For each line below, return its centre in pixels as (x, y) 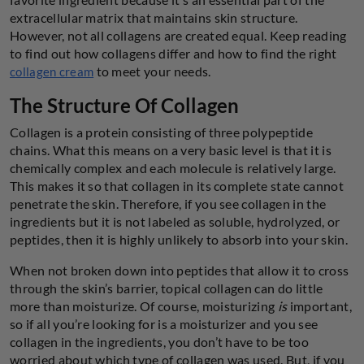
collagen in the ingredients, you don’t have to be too (159, 341)
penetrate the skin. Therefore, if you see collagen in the (168, 203)
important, (319, 305)
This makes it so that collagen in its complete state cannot (177, 185)
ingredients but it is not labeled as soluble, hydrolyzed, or (175, 221)
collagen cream (52, 71)
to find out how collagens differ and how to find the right (173, 53)
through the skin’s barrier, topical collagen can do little (167, 288)
